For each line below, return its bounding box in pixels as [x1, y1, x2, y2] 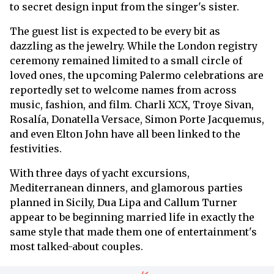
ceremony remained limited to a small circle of [10, 54, 242, 67]
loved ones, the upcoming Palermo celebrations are [10, 68, 264, 81]
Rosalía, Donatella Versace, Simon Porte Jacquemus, [10, 113, 264, 125]
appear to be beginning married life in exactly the [10, 210, 254, 223]
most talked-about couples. [10, 240, 143, 253]
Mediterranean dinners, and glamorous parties [10, 181, 243, 194]
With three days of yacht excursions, [10, 166, 190, 179]
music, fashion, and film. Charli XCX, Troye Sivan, [10, 98, 254, 111]
